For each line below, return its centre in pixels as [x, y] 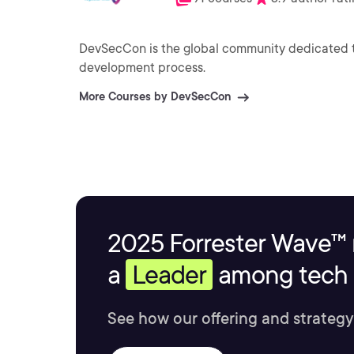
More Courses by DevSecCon [155, 96]
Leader [169, 275]
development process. [142, 68]
